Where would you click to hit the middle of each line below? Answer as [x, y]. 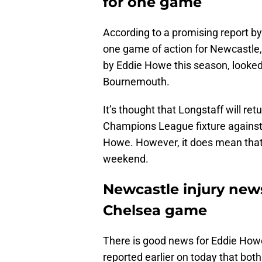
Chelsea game [155, 211]
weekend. [126, 159]
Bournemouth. [136, 82]
